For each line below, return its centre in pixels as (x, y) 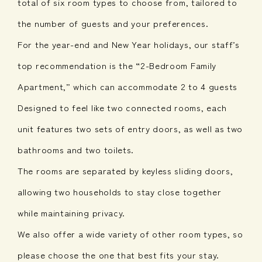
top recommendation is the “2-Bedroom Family (117, 65)
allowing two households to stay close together (120, 191)
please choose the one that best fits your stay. (118, 254)
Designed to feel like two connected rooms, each (122, 107)
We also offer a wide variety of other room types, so (130, 233)
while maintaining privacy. (72, 212)
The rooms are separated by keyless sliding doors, (125, 170)
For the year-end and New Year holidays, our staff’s (129, 44)
